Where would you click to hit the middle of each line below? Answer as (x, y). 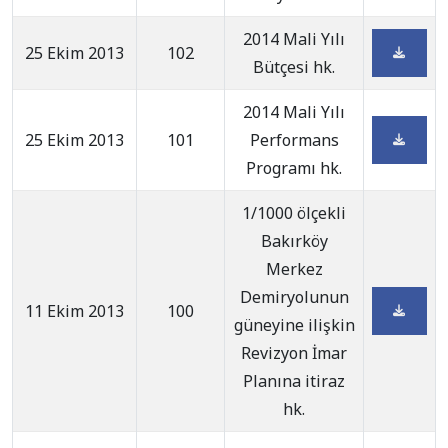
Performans (294, 140)
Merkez (294, 269)
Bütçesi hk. (294, 67)
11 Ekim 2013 (74, 311)
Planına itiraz (294, 381)
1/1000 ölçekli (294, 213)
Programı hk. (294, 168)
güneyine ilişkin (294, 325)
